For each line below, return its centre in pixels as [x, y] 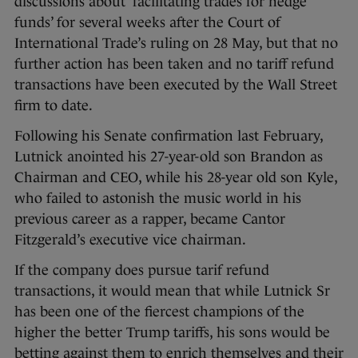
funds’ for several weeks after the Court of [147, 23]
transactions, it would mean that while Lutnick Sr [172, 291]
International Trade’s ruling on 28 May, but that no [176, 44]
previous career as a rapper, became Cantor [150, 219]
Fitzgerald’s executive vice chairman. [130, 240]
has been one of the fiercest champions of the [159, 312]
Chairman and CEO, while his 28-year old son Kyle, [176, 178]
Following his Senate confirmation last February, [169, 136]
